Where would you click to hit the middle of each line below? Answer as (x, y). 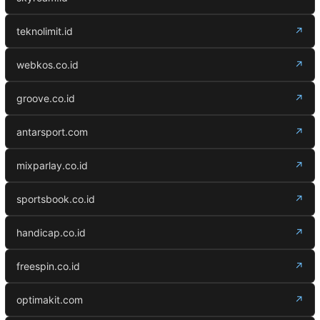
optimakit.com (50, 300)
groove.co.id (46, 99)
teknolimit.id (45, 31)
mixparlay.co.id (52, 166)
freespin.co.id (48, 266)
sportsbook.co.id (56, 199)
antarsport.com (52, 132)
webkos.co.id (47, 65)
